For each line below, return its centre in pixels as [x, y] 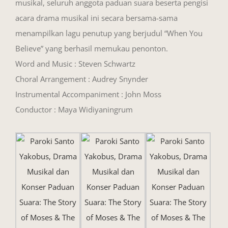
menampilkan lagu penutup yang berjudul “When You [109, 33]
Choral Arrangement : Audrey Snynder [82, 79]
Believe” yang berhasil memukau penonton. [92, 48]
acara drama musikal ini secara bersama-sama [96, 18]
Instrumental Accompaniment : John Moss [88, 94]
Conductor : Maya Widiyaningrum [74, 109]
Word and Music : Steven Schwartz [75, 63]
